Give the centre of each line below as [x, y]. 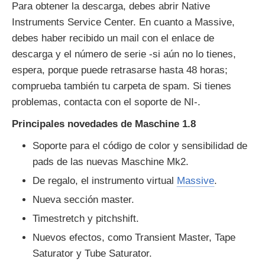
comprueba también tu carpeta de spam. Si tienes [122, 86]
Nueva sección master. [83, 200]
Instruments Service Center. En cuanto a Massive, [123, 22]
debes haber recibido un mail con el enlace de [113, 38]
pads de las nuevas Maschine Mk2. [111, 162]
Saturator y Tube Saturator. [92, 253]
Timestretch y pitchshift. [86, 219]
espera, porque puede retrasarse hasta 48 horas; [120, 70]
